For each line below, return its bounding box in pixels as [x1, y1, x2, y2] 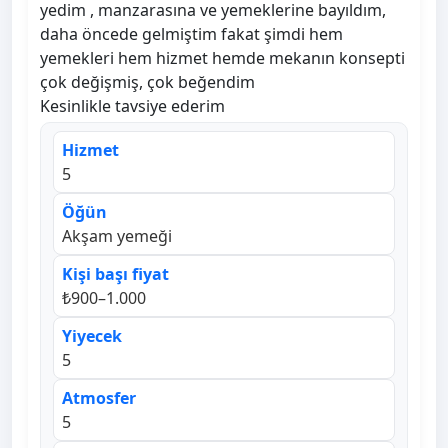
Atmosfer [62, 387, 136, 410]
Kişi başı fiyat [62, 263, 169, 286]
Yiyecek [62, 325, 122, 348]
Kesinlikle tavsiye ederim [40, 95, 225, 118]
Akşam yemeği [62, 225, 172, 248]
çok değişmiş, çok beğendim [40, 71, 255, 94]
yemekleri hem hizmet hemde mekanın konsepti [40, 47, 405, 70]
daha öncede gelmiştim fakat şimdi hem [40, 23, 343, 46]
